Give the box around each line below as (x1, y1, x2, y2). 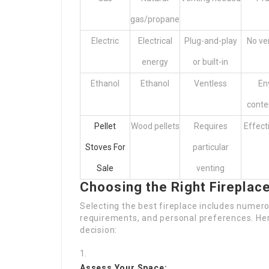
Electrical (138, 36, 172, 46)
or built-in (193, 57, 228, 67)
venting (196, 163, 225, 173)
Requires (193, 121, 228, 131)
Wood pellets (130, 121, 180, 131)
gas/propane (130, 14, 180, 24)
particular (192, 142, 229, 152)
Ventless (194, 79, 227, 88)
